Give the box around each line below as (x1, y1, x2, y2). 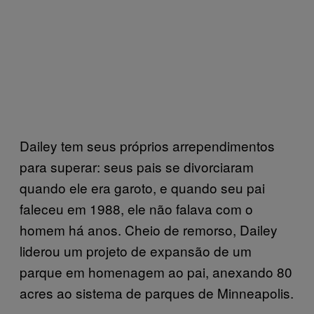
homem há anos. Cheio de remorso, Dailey (20, 220, 278, 239)
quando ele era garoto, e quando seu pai (20, 178, 265, 197)
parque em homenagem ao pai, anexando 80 (20, 262, 292, 281)
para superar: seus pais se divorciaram (20, 157, 254, 176)
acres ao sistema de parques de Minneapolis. (20, 283, 294, 302)
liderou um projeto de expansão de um (20, 241, 252, 260)
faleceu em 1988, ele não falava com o (20, 199, 253, 218)
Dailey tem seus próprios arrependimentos (20, 136, 275, 155)
